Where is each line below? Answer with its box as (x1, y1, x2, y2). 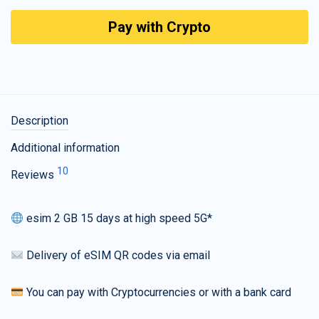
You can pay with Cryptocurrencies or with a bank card (23, 286, 292, 300)
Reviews (11, 168, 57, 182)
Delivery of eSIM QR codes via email (23, 249, 211, 263)
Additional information (11, 141, 120, 155)
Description (11, 114, 68, 128)
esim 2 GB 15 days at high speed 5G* (23, 211, 213, 226)
